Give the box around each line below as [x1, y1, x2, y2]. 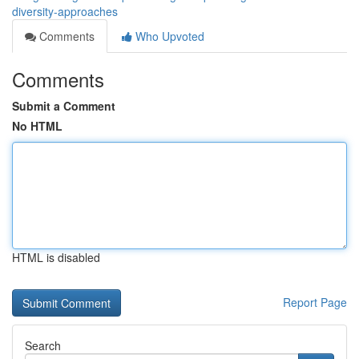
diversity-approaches [12, 3, 118, 19]
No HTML [12, 118, 63, 134]
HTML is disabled [12, 249, 100, 265]
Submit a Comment [12, 98, 115, 114]
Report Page [283, 294, 347, 310]
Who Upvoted [132, 28, 204, 44]
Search [25, 337, 61, 353]
